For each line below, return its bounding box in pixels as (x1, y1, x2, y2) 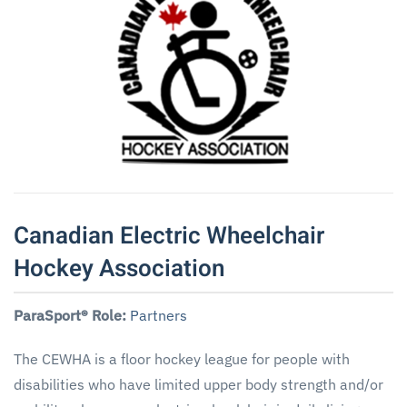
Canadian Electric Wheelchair (14, 218, 324, 253)
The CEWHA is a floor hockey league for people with (14, 349, 350, 368)
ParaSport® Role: (14, 305, 130, 324)
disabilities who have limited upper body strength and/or (14, 374, 383, 393)
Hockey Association (14, 251, 225, 286)
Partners (130, 305, 187, 324)
